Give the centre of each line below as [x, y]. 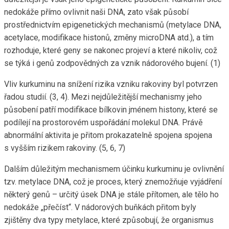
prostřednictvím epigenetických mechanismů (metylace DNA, [113, 25]
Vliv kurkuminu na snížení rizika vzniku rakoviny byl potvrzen [111, 84]
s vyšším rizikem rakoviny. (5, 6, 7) [65, 148]
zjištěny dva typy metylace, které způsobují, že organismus [109, 220]
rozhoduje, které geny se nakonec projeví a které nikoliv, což [111, 51]
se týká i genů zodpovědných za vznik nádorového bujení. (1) [112, 63]
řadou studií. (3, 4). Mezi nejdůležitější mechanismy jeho [103, 97]
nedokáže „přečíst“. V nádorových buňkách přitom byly [100, 208]
